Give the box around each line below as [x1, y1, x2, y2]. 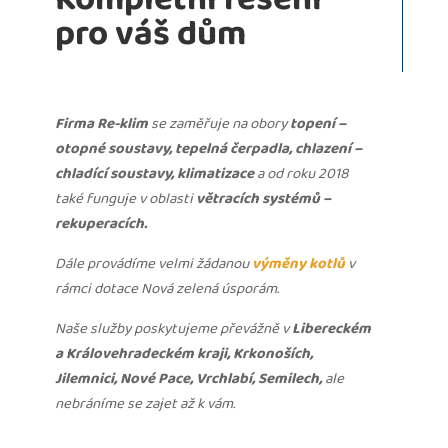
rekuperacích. [54, 212, 150, 237]
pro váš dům [54, 6, 246, 63]
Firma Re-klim [54, 112, 148, 137]
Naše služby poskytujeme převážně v [54, 317, 292, 342]
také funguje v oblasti [54, 187, 196, 212]
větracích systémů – [195, 187, 331, 212]
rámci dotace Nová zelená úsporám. [54, 277, 279, 302]
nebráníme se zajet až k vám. [54, 392, 235, 417]
